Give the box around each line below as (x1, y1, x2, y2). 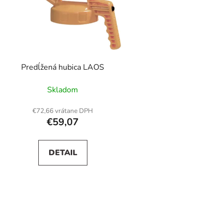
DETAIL (48, 147, 77, 158)
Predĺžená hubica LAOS (21, 61, 105, 73)
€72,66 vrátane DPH (32, 106, 93, 115)
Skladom (47, 84, 79, 95)
